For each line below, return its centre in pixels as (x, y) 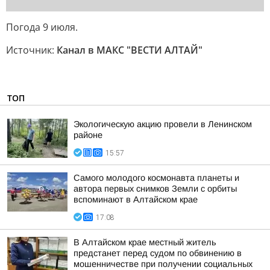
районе (88, 135)
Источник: (31, 50)
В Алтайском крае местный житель (145, 242)
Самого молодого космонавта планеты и (156, 178)
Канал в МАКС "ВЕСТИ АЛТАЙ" (130, 50)
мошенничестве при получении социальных (163, 264)
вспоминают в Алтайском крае (136, 199)
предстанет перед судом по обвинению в (158, 253)
